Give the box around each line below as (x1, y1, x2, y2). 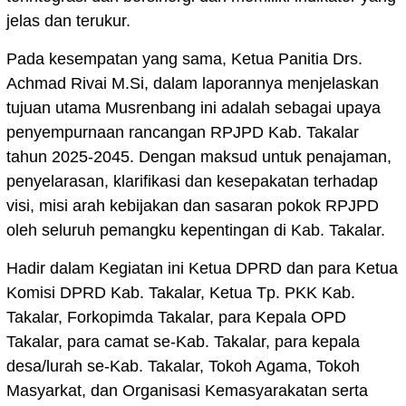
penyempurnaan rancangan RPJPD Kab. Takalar (6, 122, 359, 141)
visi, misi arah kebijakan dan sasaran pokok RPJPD (6, 196, 379, 215)
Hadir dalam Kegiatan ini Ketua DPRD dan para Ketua (6, 258, 398, 277)
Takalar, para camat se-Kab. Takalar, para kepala (6, 332, 360, 351)
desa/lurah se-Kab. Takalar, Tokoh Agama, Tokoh (6, 356, 360, 375)
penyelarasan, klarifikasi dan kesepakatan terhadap (6, 171, 378, 190)
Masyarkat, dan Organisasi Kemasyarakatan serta (6, 381, 368, 400)
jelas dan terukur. (6, 11, 130, 30)
